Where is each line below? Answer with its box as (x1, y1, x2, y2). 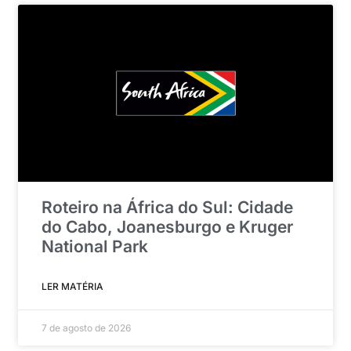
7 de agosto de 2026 (42, 322, 132, 335)
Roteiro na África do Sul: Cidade (42, 197, 294, 218)
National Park (42, 237, 149, 257)
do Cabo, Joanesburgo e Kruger (42, 217, 294, 237)
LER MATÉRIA (42, 280, 104, 293)
